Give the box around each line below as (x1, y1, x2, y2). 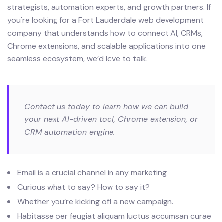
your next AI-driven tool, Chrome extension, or (24, 114, 198, 124)
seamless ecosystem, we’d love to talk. (7, 54, 148, 64)
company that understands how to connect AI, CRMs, (7, 28, 203, 38)
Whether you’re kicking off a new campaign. (17, 196, 173, 207)
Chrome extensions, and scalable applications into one (7, 41, 206, 51)
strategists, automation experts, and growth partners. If (7, 2, 211, 12)
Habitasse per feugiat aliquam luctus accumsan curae (17, 211, 211, 221)
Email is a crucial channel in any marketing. (17, 167, 168, 178)
